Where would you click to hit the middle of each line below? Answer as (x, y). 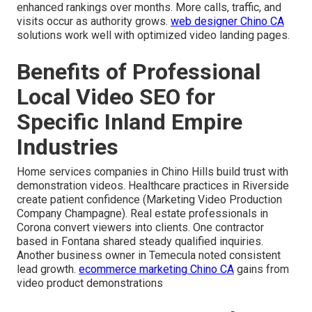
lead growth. (48, 269)
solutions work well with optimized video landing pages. (153, 35)
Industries (68, 147)
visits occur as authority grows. (94, 21)
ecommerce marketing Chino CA (156, 269)
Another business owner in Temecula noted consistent (149, 255)
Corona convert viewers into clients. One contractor (140, 227)
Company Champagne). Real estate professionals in (142, 213)
